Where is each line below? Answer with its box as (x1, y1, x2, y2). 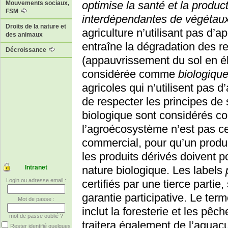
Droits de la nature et (6, 23, 66, 31)
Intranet (25, 164, 47, 172)
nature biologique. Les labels (82, 164, 225, 177)
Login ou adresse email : (6, 177, 66, 184)
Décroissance (6, 46, 48, 54)
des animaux (6, 31, 43, 39)
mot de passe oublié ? (9, 213, 63, 219)
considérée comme (82, 68, 178, 81)
